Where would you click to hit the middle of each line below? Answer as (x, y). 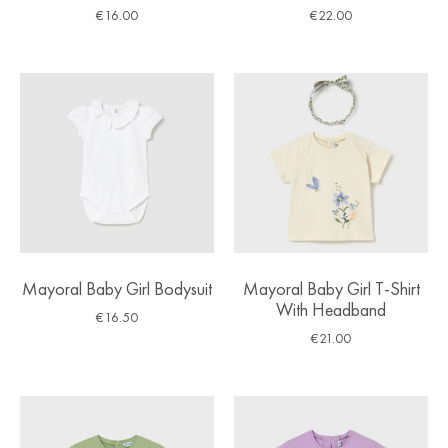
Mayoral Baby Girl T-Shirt (331, 288)
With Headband (331, 309)
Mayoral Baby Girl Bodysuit (117, 288)
